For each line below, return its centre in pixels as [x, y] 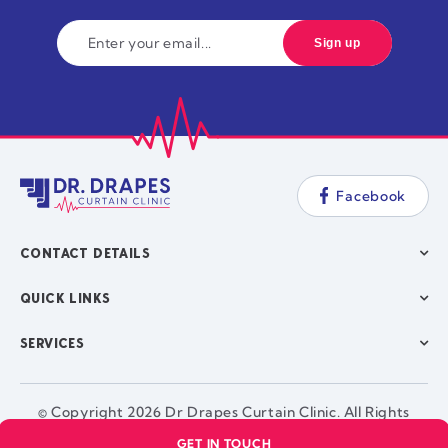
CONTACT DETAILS [85, 253]
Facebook [371, 195]
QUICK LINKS [65, 298]
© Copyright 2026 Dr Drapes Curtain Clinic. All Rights [224, 411]
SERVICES [52, 343]
